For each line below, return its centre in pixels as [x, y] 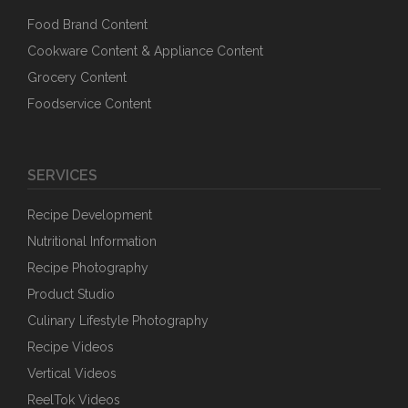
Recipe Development [90, 215]
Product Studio [71, 294]
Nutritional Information [92, 241]
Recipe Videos [71, 347]
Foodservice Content [89, 104]
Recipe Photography [88, 268]
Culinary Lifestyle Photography [118, 321]
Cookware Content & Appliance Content [145, 51]
